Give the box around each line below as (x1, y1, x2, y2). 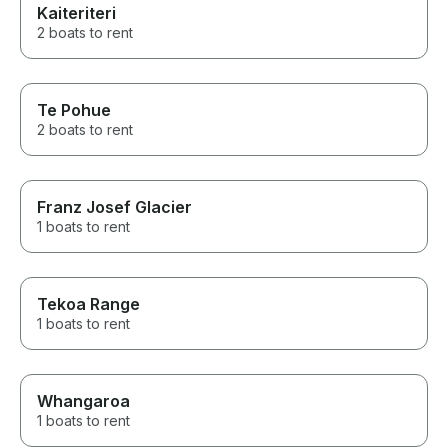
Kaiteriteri (37, 3, 116, 24)
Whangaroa (37, 391, 130, 412)
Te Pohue (37, 100, 111, 121)
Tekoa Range (37, 294, 140, 315)
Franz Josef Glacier (37, 197, 192, 218)
